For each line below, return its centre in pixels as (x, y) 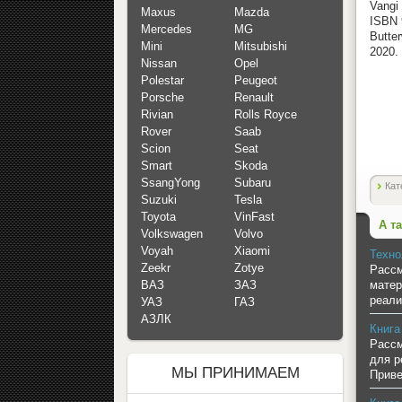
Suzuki (159, 200)
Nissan (159, 64)
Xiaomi (252, 251)
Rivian (157, 115)
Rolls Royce (266, 115)
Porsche (162, 98)
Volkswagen (172, 234)
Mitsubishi (261, 47)
